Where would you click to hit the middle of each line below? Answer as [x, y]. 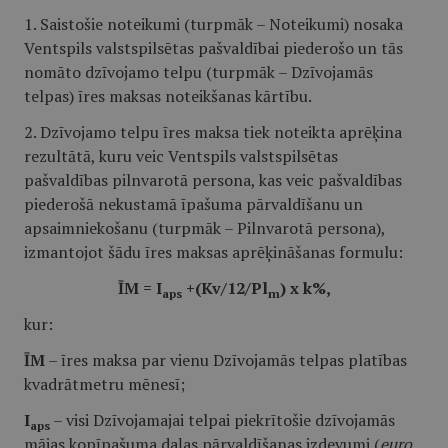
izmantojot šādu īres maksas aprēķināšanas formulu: [213, 252]
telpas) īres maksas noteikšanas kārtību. [168, 96]
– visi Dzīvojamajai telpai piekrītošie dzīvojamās [222, 420]
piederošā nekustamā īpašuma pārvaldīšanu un [193, 204]
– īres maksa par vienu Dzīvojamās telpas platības [226, 360]
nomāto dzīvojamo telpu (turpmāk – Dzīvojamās [198, 72]
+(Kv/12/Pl [224, 288]
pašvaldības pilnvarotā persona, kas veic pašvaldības [213, 180]
